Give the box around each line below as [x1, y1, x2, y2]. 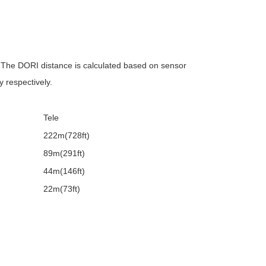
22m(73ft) [43, 184, 80, 194]
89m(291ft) [43, 148, 85, 158]
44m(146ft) [43, 166, 85, 176]
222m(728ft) [43, 131, 90, 140]
